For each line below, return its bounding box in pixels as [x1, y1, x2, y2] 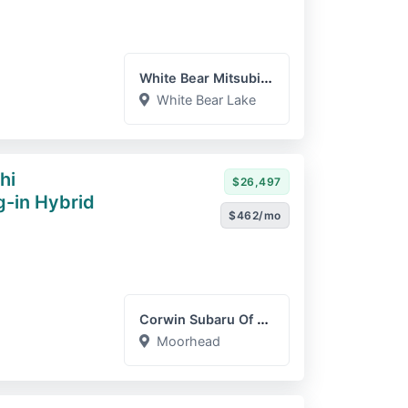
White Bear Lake [157, 92, 257, 107]
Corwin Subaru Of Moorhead [257, 310, 270, 328]
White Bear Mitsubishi [260, 68, 273, 87]
